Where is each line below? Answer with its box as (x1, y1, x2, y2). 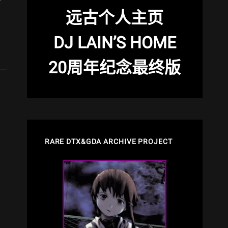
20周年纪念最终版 (48, 58, 181, 77)
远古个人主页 (66, 8, 164, 27)
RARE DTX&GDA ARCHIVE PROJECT (44, 137, 173, 146)
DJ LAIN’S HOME (53, 33, 176, 52)
